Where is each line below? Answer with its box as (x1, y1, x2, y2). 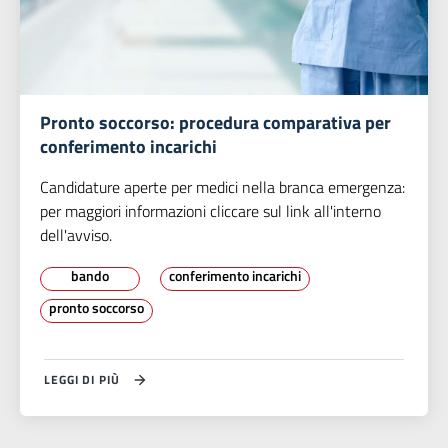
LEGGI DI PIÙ (44, 370, 120, 390)
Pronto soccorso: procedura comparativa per (40, 109, 391, 137)
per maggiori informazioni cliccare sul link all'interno (40, 199, 381, 224)
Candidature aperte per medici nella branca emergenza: (40, 175, 405, 200)
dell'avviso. (40, 223, 112, 248)
